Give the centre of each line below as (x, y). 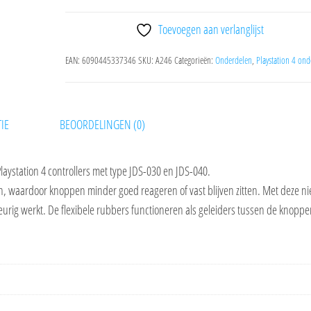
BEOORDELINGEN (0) (102, 124)
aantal (79, 39)
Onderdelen (233, 60)
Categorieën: (194, 60)
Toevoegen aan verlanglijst (211, 29)
